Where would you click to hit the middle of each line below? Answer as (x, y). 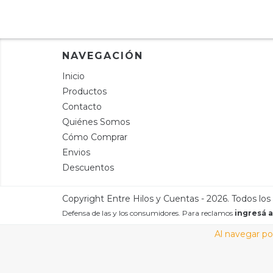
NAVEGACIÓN (103, 55)
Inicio (73, 76)
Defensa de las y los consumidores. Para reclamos (147, 213)
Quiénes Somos (96, 122)
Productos (84, 91)
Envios (76, 152)
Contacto (82, 106)
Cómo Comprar (95, 137)
